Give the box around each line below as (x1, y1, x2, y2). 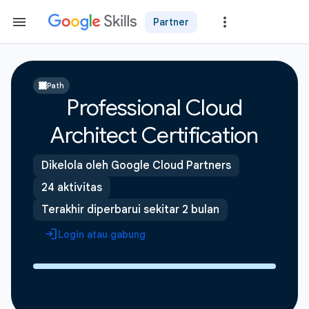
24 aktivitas (41, 181, 102, 195)
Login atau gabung (58, 228, 146, 241)
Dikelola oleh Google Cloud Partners (41, 159, 231, 172)
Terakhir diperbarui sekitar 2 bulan (41, 203, 219, 217)
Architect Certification (50, 121, 259, 149)
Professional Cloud (66, 94, 243, 121)
